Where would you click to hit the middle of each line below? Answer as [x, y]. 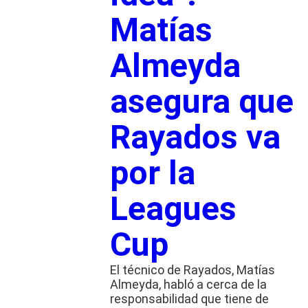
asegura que [201, 101]
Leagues [173, 208]
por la [152, 173]
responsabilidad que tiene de [189, 298]
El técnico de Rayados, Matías [192, 269]
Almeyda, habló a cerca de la [188, 284]
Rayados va [195, 137]
